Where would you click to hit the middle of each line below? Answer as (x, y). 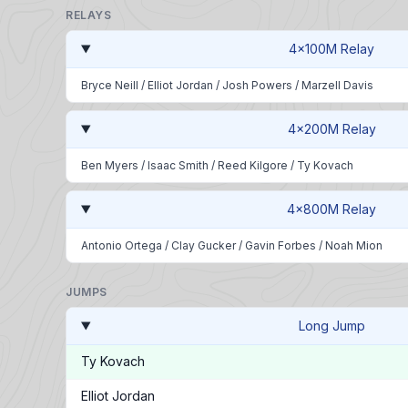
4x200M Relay (331, 129)
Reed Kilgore (253, 165)
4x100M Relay (332, 49)
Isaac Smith (178, 165)
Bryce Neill (110, 85)
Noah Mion (354, 245)
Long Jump (331, 326)
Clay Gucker (204, 245)
